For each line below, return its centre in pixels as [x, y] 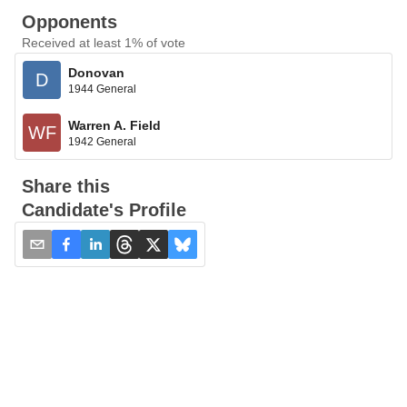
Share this [66, 186]
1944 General [102, 89]
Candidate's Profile [104, 210]
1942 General [102, 141]
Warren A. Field [114, 125]
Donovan [96, 72]
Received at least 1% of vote [104, 43]
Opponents [69, 22]
